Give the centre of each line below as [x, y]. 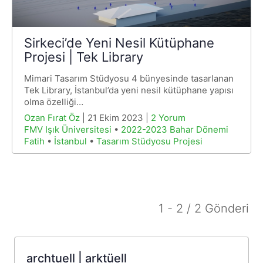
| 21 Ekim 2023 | [115, 118]
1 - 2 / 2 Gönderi [204, 209]
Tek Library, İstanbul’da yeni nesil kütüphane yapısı [129, 90]
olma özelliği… [54, 102]
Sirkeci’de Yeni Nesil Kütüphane [119, 43]
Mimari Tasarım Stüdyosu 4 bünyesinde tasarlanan [129, 79]
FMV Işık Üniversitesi [68, 130]
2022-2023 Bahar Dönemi [175, 130]
